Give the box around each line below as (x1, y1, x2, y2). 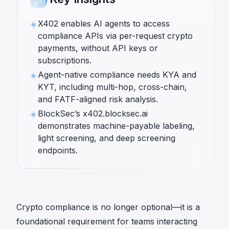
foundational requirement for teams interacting (16, 216, 197, 226)
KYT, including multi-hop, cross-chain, (38, 82, 187, 92)
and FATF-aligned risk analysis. (38, 94, 158, 104)
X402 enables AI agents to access (38, 18, 170, 29)
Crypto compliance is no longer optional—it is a (16, 202, 200, 212)
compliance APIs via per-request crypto (38, 31, 193, 41)
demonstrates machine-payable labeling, (38, 121, 195, 131)
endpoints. (38, 145, 78, 155)
